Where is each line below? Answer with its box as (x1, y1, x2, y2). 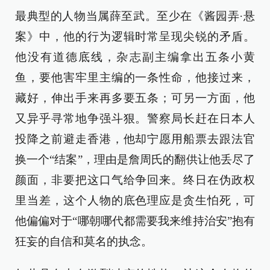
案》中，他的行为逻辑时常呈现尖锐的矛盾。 (15, 30, 255, 43)
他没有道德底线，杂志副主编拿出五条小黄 (15, 51, 255, 63)
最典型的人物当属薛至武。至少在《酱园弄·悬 (15, 10, 255, 22)
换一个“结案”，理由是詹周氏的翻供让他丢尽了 (15, 153, 255, 166)
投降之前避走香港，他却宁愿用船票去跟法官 (15, 133, 255, 145)
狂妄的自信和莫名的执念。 (15, 235, 152, 248)
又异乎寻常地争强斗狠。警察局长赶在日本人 (15, 112, 255, 125)
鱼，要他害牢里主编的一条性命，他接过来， (15, 71, 255, 84)
